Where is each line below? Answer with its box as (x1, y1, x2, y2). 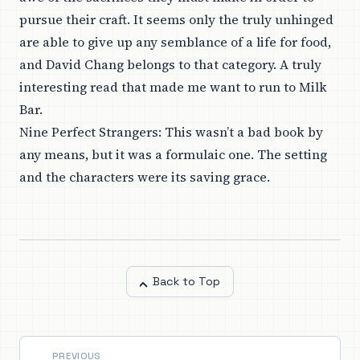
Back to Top (153, 274, 220, 289)
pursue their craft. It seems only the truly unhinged (19, 10, 333, 29)
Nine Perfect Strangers (19, 123, 158, 141)
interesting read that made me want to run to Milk (19, 78, 327, 96)
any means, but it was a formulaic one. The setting (19, 145, 327, 164)
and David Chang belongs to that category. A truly (19, 55, 321, 74)
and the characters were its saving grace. (19, 168, 270, 186)
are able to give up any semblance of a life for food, (19, 33, 331, 51)
